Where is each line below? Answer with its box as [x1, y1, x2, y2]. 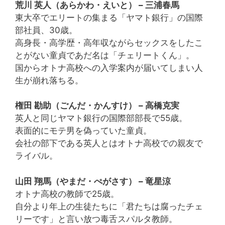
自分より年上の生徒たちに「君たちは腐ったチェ [15, 201, 203, 211]
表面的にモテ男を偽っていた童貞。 [15, 126, 152, 136]
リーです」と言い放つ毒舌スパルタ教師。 [15, 213, 177, 224]
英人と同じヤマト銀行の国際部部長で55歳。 [15, 113, 187, 124]
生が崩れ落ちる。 [15, 75, 83, 85]
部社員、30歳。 [15, 25, 77, 35]
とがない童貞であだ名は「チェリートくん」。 [15, 50, 194, 60]
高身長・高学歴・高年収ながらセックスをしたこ [15, 37, 203, 48]
